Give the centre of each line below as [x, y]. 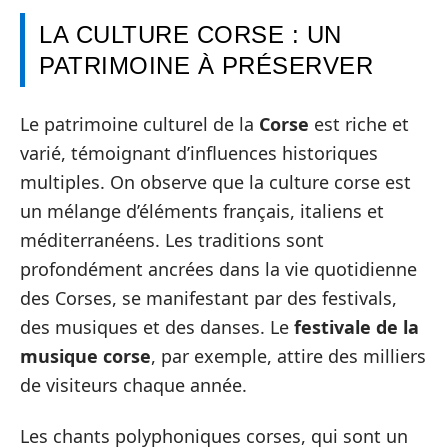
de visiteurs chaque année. [133, 384]
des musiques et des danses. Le [157, 326]
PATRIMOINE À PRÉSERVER [206, 65]
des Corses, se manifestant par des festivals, [208, 297]
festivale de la [356, 326]
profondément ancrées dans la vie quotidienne [218, 268]
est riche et [359, 123]
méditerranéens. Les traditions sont [172, 239]
